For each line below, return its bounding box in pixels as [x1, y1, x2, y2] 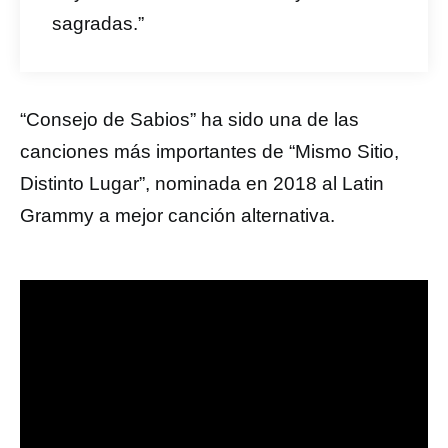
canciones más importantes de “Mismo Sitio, [20, 141, 399, 162]
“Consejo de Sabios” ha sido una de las [20, 109, 359, 130]
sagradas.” [52, 13, 144, 34]
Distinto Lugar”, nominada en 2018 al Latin [20, 173, 384, 194]
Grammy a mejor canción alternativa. [20, 205, 335, 226]
